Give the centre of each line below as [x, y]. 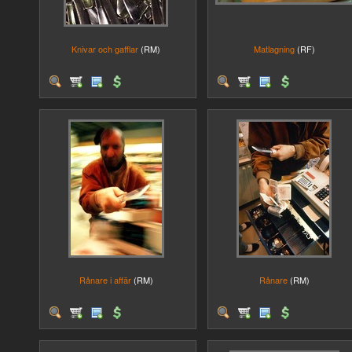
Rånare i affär [105, 280]
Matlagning [274, 49]
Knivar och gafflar [105, 49]
